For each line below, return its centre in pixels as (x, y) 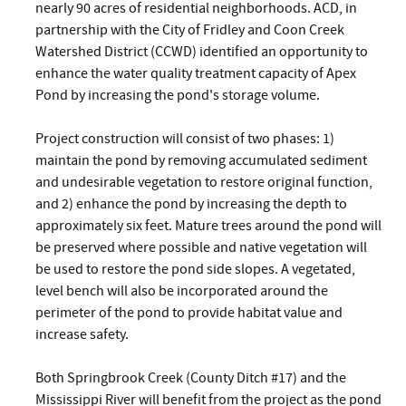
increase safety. (82, 334)
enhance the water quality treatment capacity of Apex (196, 73)
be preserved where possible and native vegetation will (201, 247)
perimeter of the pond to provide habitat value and (189, 312)
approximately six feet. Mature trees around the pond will (208, 225)
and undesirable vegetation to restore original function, (204, 182)
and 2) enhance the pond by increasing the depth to (191, 203)
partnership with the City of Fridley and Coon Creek (190, 29)
